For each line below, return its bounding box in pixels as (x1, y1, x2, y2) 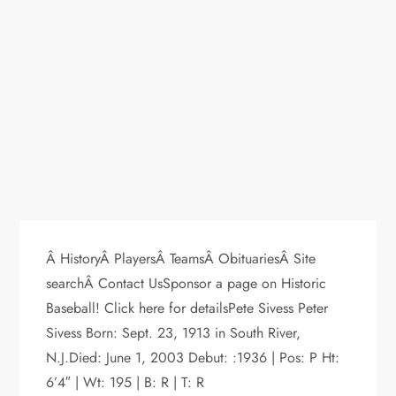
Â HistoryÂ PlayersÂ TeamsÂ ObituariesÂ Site (46, 247, 316, 269)
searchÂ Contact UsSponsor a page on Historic (46, 272, 327, 293)
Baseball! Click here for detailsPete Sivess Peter (46, 297, 329, 318)
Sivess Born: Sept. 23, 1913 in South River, (46, 322, 301, 343)
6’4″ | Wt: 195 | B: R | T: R (46, 371, 205, 392)
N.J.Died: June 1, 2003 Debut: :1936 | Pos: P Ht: (46, 346, 340, 368)
